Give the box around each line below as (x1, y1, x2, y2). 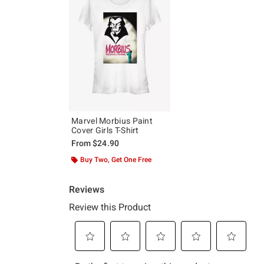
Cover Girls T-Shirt (71, 125, 139, 135)
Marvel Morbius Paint (71, 115, 153, 126)
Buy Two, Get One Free (80, 155, 151, 164)
